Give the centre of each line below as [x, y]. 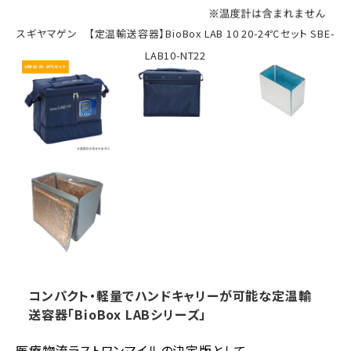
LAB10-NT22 [175, 55]
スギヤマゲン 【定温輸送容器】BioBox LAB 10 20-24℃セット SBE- [175, 33]
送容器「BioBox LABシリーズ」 [118, 315]
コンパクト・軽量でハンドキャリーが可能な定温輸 [170, 296]
